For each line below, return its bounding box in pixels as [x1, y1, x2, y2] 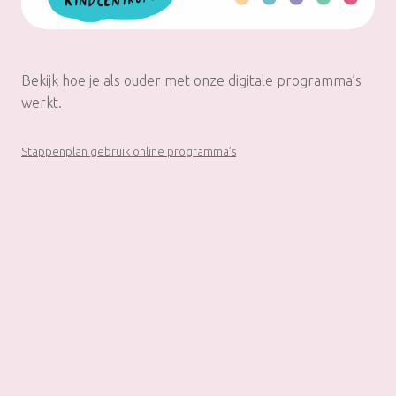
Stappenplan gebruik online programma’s [21, 144, 236, 157]
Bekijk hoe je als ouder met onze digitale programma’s [21, 72, 362, 88]
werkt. [21, 94, 62, 110]
